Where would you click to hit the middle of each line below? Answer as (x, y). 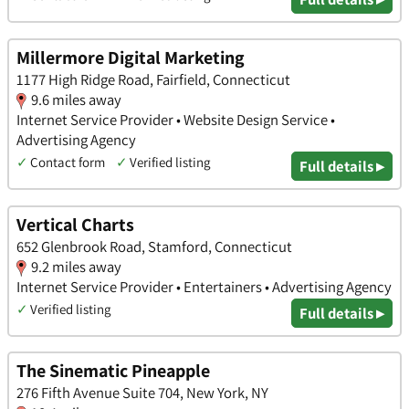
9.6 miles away (76, 100)
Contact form (68, 163)
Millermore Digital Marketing (131, 58)
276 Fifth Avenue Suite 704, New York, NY (142, 393)
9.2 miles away (76, 266)
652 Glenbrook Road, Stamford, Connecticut (154, 246)
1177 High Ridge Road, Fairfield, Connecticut (153, 80)
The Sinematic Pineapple (113, 371)
